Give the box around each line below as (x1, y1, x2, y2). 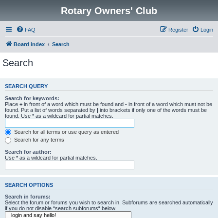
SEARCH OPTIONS (5, 182, 53, 188)
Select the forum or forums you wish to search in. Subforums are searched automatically (5, 200, 213, 206)
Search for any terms (13, 137, 64, 143)
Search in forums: (5, 194, 51, 200)
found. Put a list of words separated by (5, 107, 97, 113)
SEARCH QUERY (5, 83, 48, 90)
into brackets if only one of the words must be (98, 107, 207, 113)
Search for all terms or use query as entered (13, 128, 119, 135)
